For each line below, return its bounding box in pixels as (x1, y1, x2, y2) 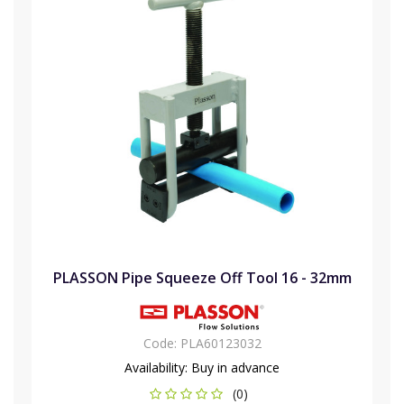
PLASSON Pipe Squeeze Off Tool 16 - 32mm (52, 268, 352, 289)
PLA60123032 (179, 335, 262, 353)
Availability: (124, 359, 188, 377)
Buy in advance (188, 359, 280, 377)
